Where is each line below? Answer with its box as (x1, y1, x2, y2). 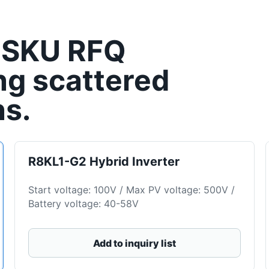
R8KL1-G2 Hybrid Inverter (28, 154, 180, 169)
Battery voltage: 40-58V (28, 197, 139, 210)
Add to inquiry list (92, 237, 176, 249)
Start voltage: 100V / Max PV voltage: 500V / (28, 183, 235, 196)
